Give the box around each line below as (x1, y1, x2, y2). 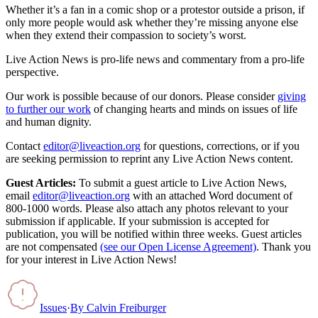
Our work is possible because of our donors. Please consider (6, 89, 275, 102)
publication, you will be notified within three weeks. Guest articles (6, 227, 302, 240)
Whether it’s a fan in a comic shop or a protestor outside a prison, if (6, 3, 305, 16)
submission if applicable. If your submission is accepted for (6, 214, 269, 227)
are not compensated (6, 240, 97, 253)
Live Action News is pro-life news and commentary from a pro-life (6, 53, 305, 65)
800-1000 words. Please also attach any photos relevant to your (6, 202, 288, 214)
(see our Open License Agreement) (100, 240, 256, 253)
